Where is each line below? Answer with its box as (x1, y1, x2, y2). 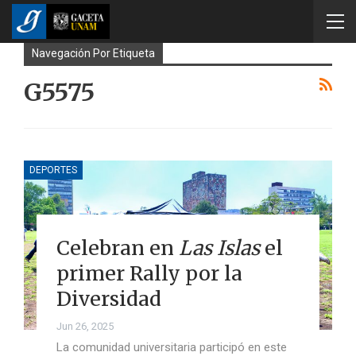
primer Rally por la (56, 260, 242, 286)
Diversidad (56, 285, 161, 311)
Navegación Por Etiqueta (32, 47, 155, 60)
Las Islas (178, 234, 260, 261)
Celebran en (56, 234, 179, 261)
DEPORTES (29, 164, 77, 176)
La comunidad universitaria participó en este (56, 339, 287, 354)
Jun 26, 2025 (56, 319, 114, 332)
